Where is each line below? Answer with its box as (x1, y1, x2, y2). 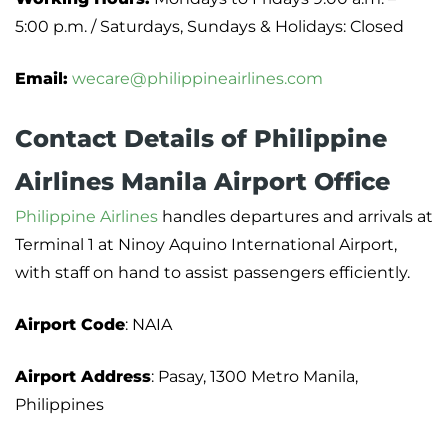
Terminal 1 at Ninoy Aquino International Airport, (15, 235, 397, 255)
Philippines (15, 395, 104, 415)
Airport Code (15, 315, 125, 335)
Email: (15, 69, 68, 89)
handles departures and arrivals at (158, 207, 433, 227)
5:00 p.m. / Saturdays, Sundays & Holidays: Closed (15, 17, 404, 37)
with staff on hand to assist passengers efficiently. (15, 263, 410, 283)
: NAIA (125, 315, 172, 335)
